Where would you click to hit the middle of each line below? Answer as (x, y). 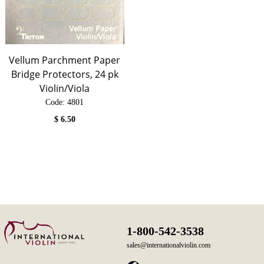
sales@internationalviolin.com (169, 245)
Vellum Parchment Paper (65, 60)
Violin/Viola (65, 89)
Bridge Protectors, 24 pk (65, 75)
